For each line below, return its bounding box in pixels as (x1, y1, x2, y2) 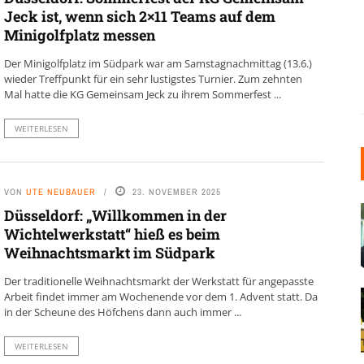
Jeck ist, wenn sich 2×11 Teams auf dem (3, 6, 275, 26)
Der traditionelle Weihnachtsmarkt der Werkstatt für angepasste (3, 274, 314, 288)
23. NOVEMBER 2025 (132, 186, 221, 197)
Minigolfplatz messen (3, 25, 155, 45)
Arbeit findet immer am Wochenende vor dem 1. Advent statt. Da (3, 289, 318, 304)
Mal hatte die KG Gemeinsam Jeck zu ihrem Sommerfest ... (3, 87, 281, 102)
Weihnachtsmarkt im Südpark (3, 243, 215, 262)
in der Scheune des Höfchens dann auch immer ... (3, 305, 241, 319)
